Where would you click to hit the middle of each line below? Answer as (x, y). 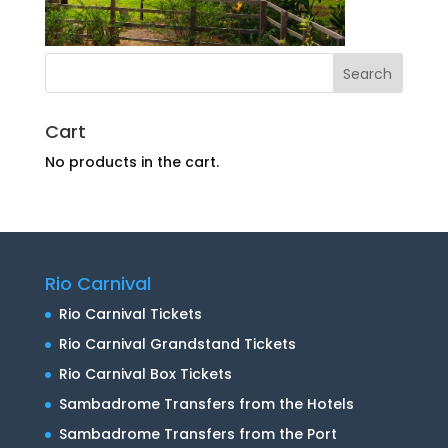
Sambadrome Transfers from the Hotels (206, 404)
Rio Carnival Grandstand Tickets (177, 344)
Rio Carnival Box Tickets (145, 374)
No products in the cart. (131, 162)
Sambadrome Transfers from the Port (197, 434)
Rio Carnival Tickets (130, 314)
